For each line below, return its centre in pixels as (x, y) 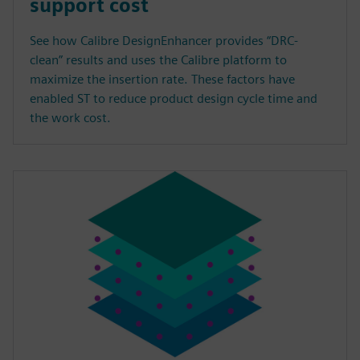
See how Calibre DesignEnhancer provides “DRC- (164, 40)
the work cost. (70, 117)
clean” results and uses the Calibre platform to (158, 59)
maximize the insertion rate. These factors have (162, 79)
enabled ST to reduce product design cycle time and (174, 98)
